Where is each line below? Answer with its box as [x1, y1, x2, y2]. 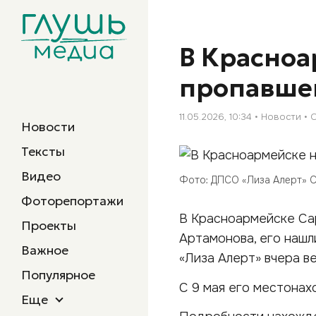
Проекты [21, 217, 76, 233]
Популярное [21, 267, 95, 283]
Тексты [21, 143, 65, 159]
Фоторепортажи [21, 193, 123, 209]
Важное [21, 242, 68, 258]
